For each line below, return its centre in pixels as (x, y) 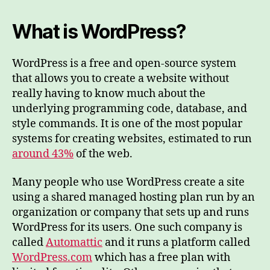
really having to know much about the (109, 93)
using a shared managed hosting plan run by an (133, 197)
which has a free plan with (161, 258)
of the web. (103, 154)
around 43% (43, 154)
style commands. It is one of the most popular (127, 124)
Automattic (74, 243)
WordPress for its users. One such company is (127, 228)
